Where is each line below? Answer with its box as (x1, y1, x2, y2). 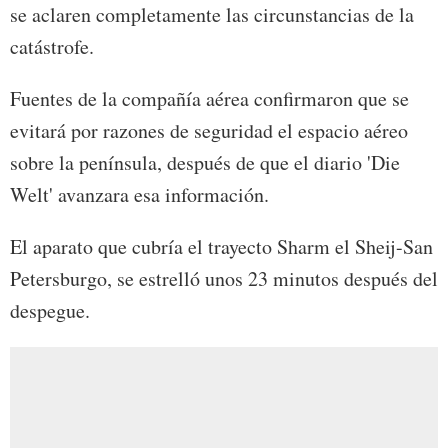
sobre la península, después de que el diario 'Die (10, 149, 400, 177)
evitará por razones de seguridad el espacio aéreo (10, 117, 408, 145)
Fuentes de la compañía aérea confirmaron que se (10, 85, 409, 113)
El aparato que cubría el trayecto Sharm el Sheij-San (10, 233, 433, 261)
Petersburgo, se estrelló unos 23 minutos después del (10, 265, 438, 293)
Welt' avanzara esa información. (10, 181, 269, 209)
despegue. (10, 297, 90, 325)
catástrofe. (10, 33, 94, 61)
